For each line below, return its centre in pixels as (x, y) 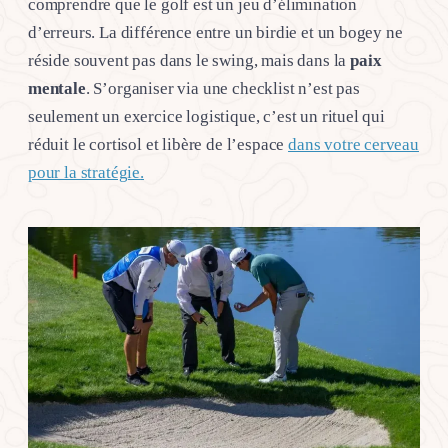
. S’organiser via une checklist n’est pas (222, 88)
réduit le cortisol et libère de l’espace (156, 144)
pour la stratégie (84, 172)
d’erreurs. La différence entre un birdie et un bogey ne (215, 32)
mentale (57, 88)
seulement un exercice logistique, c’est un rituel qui (206, 116)
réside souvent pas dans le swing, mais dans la (189, 60)
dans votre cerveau (353, 144)
